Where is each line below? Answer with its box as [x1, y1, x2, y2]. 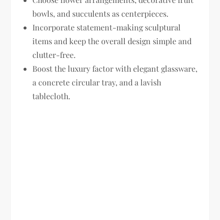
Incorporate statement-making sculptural [32, 22, 181, 32]
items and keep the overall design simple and [32, 35, 192, 46]
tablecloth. [32, 90, 71, 101]
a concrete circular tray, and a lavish [32, 77, 162, 87]
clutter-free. [32, 49, 76, 60]
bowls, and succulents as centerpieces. [32, 8, 169, 19]
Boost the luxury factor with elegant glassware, [32, 63, 198, 74]
